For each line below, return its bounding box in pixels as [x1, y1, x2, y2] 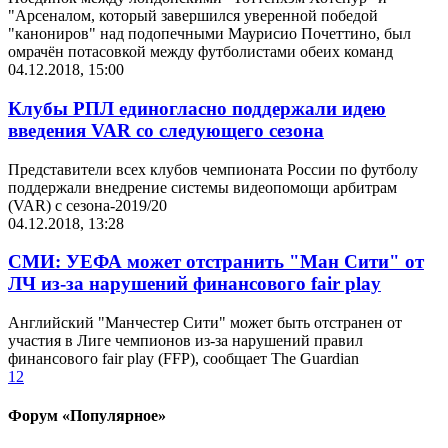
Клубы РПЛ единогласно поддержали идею [8, 98, 386, 120]
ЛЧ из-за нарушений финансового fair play [8, 273, 381, 295]
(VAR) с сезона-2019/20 [8, 196, 167, 214]
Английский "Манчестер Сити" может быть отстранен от [8, 314, 402, 332]
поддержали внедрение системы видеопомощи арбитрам [8, 178, 397, 196]
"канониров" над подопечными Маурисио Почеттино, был [8, 25, 411, 43]
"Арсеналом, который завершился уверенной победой [8, 7, 378, 25]
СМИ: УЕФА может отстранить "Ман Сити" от [8, 251, 424, 273]
